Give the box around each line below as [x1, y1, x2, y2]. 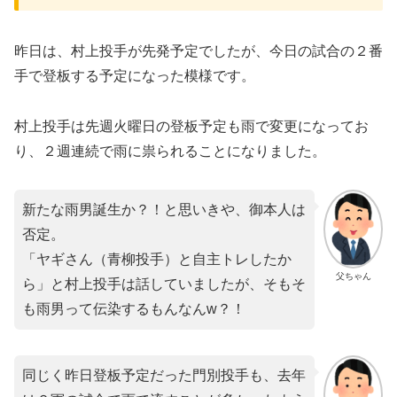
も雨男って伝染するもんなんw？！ [22, 300, 245, 316]
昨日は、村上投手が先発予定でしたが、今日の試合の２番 [14, 43, 383, 59]
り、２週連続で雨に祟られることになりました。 [14, 143, 326, 159]
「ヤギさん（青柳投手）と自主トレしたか [22, 251, 292, 267]
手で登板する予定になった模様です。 [14, 68, 255, 84]
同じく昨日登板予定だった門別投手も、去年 [22, 367, 306, 383]
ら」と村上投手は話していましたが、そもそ [22, 276, 306, 292]
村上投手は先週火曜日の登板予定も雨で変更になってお [14, 118, 369, 134]
